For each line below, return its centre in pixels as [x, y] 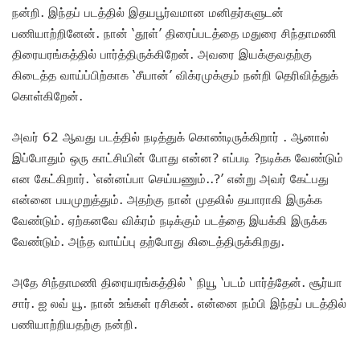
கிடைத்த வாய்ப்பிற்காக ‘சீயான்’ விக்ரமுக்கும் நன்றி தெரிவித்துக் [175, 75]
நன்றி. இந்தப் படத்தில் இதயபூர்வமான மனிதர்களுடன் [148, 12]
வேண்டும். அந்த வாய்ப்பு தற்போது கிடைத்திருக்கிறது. [150, 241]
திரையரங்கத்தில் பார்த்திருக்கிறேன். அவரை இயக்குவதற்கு [162, 54]
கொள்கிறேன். [49, 96]
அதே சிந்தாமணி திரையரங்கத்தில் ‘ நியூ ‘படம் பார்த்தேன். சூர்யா [177, 282]
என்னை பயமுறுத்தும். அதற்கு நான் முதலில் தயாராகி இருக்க [167, 200]
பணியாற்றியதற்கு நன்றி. [77, 324]
